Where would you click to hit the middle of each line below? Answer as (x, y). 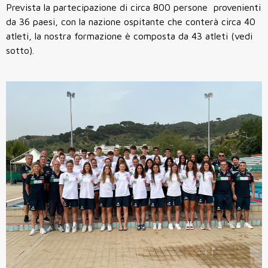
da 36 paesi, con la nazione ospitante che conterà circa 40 (131, 21)
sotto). (20, 50)
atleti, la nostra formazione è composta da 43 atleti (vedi (129, 36)
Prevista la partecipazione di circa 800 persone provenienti (133, 7)
